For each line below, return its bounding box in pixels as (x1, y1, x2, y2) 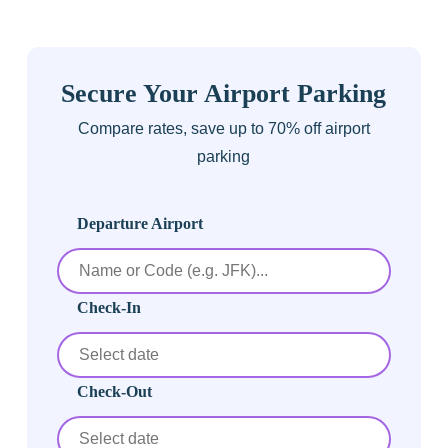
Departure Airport (76, 215, 203, 233)
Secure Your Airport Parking (61, 79, 387, 109)
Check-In (76, 299, 141, 317)
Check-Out (76, 383, 152, 401)
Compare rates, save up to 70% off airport (77, 120, 370, 138)
